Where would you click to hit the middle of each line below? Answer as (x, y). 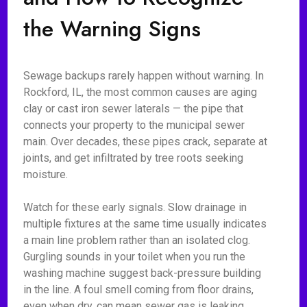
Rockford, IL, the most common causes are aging (140, 92)
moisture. (46, 174)
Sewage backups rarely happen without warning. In (144, 76)
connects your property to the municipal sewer (134, 125)
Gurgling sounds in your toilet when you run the (135, 257)
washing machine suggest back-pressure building (143, 273)
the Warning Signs (112, 29)
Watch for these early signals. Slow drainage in (135, 207)
